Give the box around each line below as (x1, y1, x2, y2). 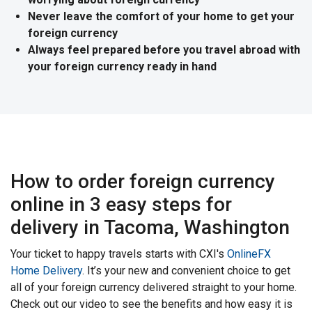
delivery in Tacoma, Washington (10, 216, 290, 240)
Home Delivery (10, 264, 82, 278)
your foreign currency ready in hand (28, 60, 217, 74)
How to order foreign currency (10, 170, 275, 194)
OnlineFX (227, 247, 271, 261)
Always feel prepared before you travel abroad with (28, 43, 300, 57)
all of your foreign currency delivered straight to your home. (10, 281, 297, 295)
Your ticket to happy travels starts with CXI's (10, 247, 227, 261)
